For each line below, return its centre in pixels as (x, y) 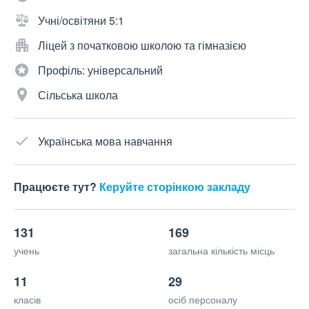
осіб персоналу (203, 300)
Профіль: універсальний (100, 70)
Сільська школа (78, 95)
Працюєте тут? (57, 187)
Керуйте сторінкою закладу (175, 187)
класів (27, 300)
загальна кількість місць (221, 251)
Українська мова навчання (105, 141)
